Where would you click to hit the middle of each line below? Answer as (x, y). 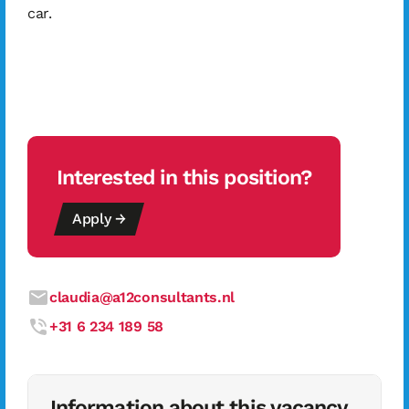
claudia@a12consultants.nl (142, 297)
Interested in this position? (184, 178)
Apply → (99, 219)
